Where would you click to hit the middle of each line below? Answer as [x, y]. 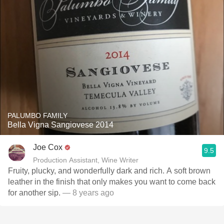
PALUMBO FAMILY [37, 115]
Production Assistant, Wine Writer [86, 160]
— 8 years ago [88, 193]
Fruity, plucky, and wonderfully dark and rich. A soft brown [109, 171]
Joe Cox [48, 147]
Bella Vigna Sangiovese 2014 [60, 125]
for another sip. [35, 193]
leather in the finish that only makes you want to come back [112, 182]
